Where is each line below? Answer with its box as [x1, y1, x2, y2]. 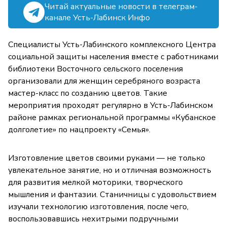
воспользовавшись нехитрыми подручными [8, 213, 178, 225]
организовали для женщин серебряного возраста [8, 75, 200, 87]
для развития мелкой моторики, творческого [8, 177, 183, 188]
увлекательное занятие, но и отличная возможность [8, 165, 211, 176]
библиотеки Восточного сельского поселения [8, 63, 183, 75]
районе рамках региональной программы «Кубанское [8, 112, 216, 124]
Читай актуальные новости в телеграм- [45, 1, 198, 13]
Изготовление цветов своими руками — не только [8, 153, 205, 164]
